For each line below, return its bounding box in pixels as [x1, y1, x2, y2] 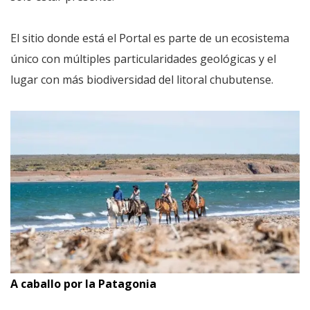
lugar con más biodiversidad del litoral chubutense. [10, 72, 273, 87]
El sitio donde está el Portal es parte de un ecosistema [10, 30, 289, 46]
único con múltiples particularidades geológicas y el [10, 51, 276, 66]
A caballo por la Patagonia [10, 276, 156, 292]
